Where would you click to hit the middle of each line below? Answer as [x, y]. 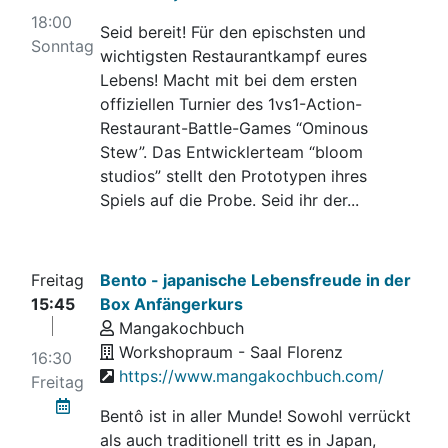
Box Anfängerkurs [172, 304]
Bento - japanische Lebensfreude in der [256, 280]
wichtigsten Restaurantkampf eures [234, 56]
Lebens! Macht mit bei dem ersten [229, 80]
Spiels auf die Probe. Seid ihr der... [230, 200]
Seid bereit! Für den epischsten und [233, 32]
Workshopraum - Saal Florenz [229, 352]
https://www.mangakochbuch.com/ [252, 376]
